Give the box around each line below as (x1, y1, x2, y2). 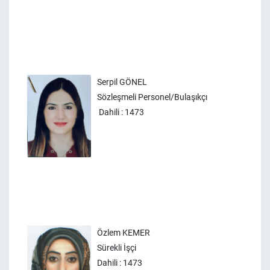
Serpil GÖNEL (97, 77, 147, 87)
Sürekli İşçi (97, 243, 136, 253)
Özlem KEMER (97, 228, 150, 237)
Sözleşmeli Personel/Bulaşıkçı (97, 92, 207, 102)
